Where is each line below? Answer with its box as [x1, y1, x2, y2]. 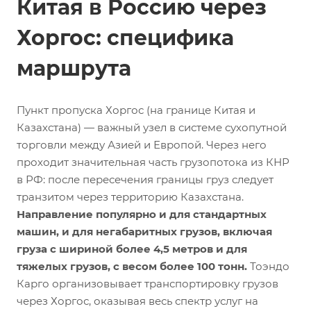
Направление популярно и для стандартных [17, 207, 267, 221]
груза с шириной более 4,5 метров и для [17, 242, 247, 255]
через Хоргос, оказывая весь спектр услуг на [17, 294, 258, 308]
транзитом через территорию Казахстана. [17, 190, 244, 203]
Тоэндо [247, 259, 289, 273]
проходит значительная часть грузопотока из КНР [17, 155, 289, 169]
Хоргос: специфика [17, 24, 234, 51]
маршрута [17, 55, 131, 81]
